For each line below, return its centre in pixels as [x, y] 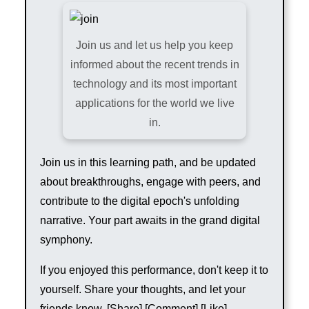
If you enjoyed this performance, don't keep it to [154, 270]
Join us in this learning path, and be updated [148, 162]
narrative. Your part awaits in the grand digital [150, 220]
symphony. [66, 239]
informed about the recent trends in [154, 64]
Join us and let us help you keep [154, 45]
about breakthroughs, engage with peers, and [150, 181]
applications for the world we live [154, 103]
